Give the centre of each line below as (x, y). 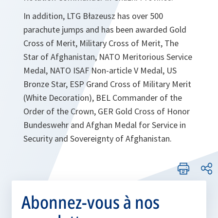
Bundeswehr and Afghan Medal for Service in (105, 125)
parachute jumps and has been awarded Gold (105, 29)
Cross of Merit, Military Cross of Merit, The (101, 43)
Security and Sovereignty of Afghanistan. (98, 138)
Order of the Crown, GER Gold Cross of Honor (107, 111)
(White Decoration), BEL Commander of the (103, 97)
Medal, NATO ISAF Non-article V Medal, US (100, 70)
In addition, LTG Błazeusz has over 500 (93, 16)
